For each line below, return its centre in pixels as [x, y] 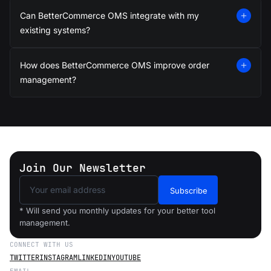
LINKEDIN [94, 258]
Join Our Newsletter [83, 168]
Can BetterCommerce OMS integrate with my [109, 16]
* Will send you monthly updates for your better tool [117, 211]
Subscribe [189, 191]
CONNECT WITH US [41, 245]
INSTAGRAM [58, 258]
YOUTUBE [126, 258]
